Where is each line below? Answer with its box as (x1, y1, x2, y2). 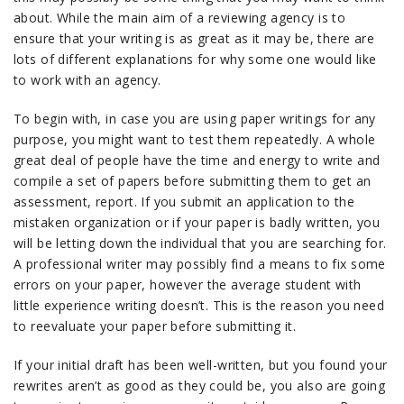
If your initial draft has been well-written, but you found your (14, 356, 388, 373)
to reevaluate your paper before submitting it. (14, 317, 297, 335)
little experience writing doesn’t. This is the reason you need (14, 297, 385, 314)
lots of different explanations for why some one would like (14, 50, 377, 68)
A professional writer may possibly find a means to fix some (14, 255, 386, 272)
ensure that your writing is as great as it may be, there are (14, 30, 375, 47)
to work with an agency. (14, 71, 161, 88)
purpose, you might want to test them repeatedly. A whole (14, 131, 376, 148)
